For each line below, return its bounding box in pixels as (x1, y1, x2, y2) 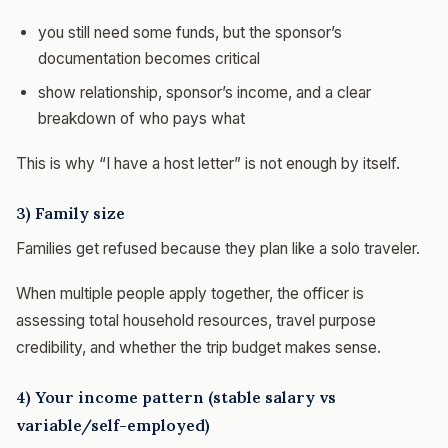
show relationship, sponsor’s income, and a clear (38, 82, 371, 102)
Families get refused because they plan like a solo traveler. (16, 238, 420, 258)
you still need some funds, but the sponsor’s (38, 22, 342, 42)
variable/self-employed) (16, 414, 210, 435)
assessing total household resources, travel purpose (16, 310, 376, 330)
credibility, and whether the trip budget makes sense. (16, 337, 381, 357)
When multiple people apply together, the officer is (16, 283, 364, 303)
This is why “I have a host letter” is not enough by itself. (16, 153, 400, 173)
